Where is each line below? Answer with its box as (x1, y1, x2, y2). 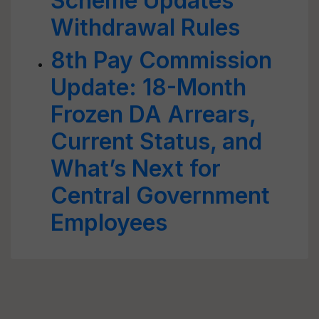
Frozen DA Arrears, (51, 100, 256, 128)
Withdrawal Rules (51, 14, 240, 41)
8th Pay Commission (51, 46, 272, 74)
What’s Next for (51, 155, 221, 182)
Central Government (51, 182, 270, 209)
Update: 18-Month (51, 73, 246, 101)
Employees (51, 209, 167, 236)
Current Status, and (51, 127, 262, 155)
